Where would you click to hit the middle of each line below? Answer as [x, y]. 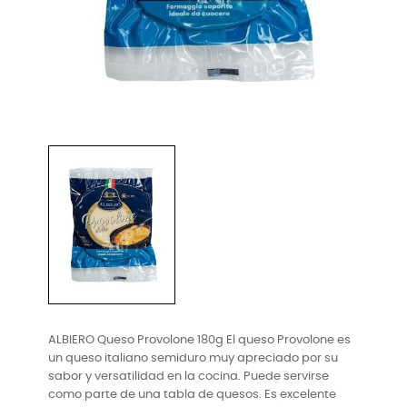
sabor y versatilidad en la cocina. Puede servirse [189, 376]
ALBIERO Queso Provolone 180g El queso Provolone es [199, 340]
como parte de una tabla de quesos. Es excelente [192, 394]
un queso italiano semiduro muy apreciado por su [193, 358]
